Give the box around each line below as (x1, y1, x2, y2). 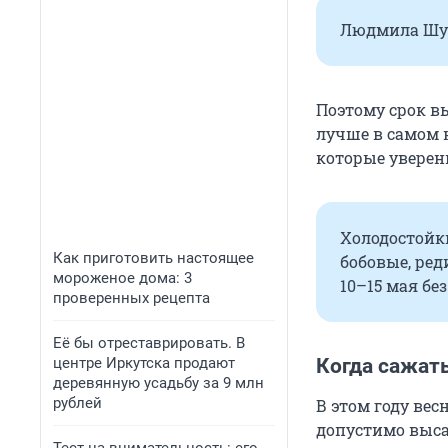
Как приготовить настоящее (53, 249, 254, 267)
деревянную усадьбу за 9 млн (53, 374, 264, 392)
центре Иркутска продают (53, 354, 235, 372)
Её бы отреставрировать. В (53, 334, 245, 352)
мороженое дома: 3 (53, 269, 192, 287)
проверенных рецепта (53, 289, 210, 307)
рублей (53, 394, 102, 412)
